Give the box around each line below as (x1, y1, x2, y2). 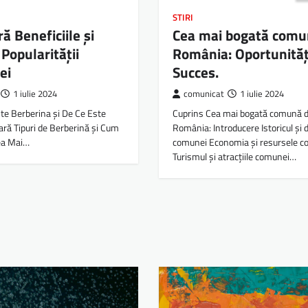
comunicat (183, 87, 224, 100)
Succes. (172, 60, 219, 83)
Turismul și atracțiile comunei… (172, 148, 296, 164)
